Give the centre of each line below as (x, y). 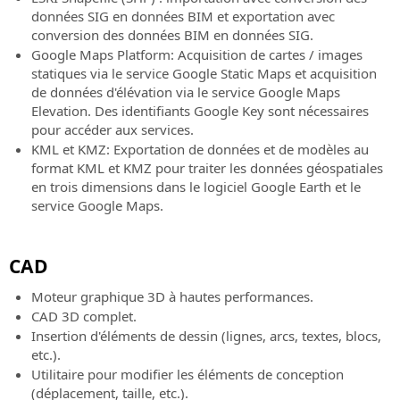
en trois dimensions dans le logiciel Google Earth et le (196, 187)
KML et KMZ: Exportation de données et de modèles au (200, 150)
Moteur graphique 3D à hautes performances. (172, 297)
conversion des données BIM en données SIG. (172, 35)
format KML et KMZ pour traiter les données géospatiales (207, 168)
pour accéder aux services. (112, 130)
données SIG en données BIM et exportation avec (183, 17)
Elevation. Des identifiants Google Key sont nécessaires (200, 111)
